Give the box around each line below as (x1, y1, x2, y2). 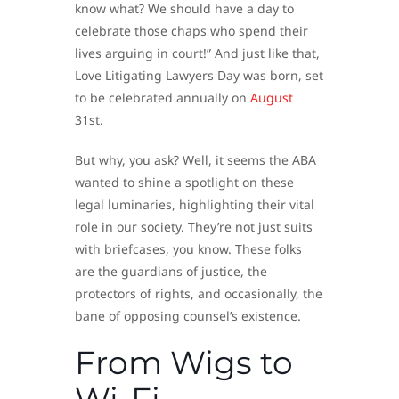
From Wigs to (75, 342, 293, 382)
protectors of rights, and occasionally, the (75, 284, 322, 302)
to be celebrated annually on (75, 88, 250, 106)
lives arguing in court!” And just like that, (75, 44, 320, 61)
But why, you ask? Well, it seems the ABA (75, 151, 316, 168)
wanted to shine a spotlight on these (75, 173, 294, 191)
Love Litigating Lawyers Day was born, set (75, 66, 323, 84)
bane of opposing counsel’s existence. (75, 306, 301, 324)
